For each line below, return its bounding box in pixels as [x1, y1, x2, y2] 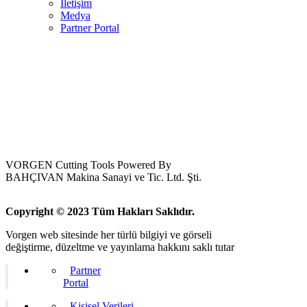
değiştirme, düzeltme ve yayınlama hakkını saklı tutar [5, 241, 234, 253]
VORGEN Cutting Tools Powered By [5, 158, 171, 171]
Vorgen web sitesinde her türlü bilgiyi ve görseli [5, 228, 212, 241]
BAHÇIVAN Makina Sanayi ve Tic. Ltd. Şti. [5, 171, 201, 183]
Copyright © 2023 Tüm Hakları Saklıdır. [5, 205, 195, 217]
